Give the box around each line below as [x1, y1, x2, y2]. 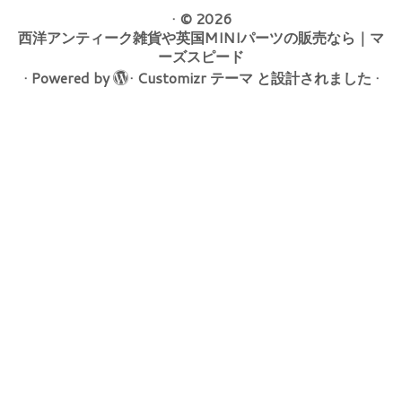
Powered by [31, 66, 109, 88]
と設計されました [252, 66, 371, 88]
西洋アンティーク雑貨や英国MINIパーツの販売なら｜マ [18, 26, 384, 48]
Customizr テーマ [136, 66, 253, 88]
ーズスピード [158, 45, 244, 66]
